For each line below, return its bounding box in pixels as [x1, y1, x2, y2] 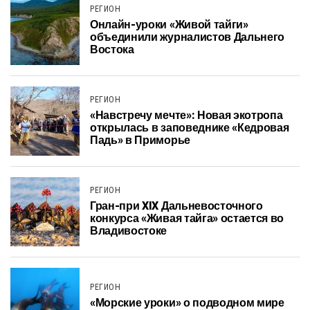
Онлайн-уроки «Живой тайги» [90, 17, 248, 33]
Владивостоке [90, 223, 167, 239]
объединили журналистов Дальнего [90, 29, 285, 46]
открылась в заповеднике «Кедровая [90, 120, 289, 136]
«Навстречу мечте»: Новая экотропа [90, 107, 283, 124]
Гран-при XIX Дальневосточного [90, 198, 263, 215]
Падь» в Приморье [90, 132, 190, 149]
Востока [90, 42, 134, 58]
